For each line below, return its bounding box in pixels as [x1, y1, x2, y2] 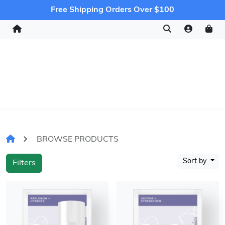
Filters [13, 159, 36, 167]
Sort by [183, 158, 209, 165]
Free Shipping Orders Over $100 [51, 6, 174, 14]
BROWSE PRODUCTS [37, 136, 119, 144]
